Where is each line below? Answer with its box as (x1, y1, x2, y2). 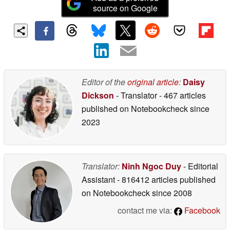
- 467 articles (159, 89, 206, 102)
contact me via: (118, 204, 174, 217)
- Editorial (181, 160, 218, 172)
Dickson (82, 89, 114, 102)
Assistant (82, 174, 117, 186)
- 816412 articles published (117, 174, 216, 186)
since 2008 (150, 187, 192, 199)
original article (127, 76, 179, 88)
